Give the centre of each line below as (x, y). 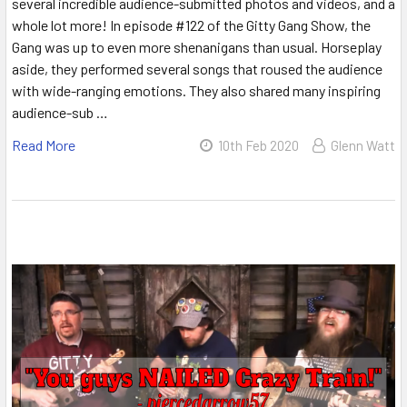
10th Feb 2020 (258, 146)
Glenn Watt (363, 146)
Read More (44, 145)
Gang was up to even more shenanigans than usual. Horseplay (197, 47)
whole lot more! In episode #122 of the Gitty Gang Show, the (191, 25)
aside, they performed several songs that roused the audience (197, 69)
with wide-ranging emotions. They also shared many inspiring (196, 91)
